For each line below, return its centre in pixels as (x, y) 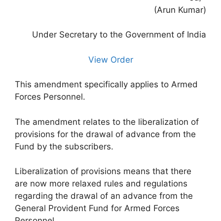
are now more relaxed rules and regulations (101, 184)
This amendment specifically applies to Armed (106, 84)
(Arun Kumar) (180, 10)
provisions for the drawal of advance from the (105, 134)
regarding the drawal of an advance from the (104, 196)
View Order (110, 59)
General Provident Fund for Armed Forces (97, 208)
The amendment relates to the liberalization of (107, 122)
